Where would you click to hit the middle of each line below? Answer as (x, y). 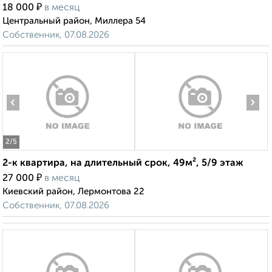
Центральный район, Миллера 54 (74, 21)
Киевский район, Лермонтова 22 (73, 192)
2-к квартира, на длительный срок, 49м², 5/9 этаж (123, 164)
